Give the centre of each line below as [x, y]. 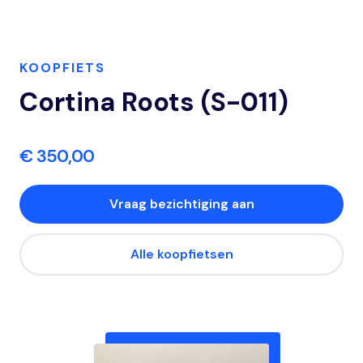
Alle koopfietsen [181, 254]
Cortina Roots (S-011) [154, 102]
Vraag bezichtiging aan [181, 204]
